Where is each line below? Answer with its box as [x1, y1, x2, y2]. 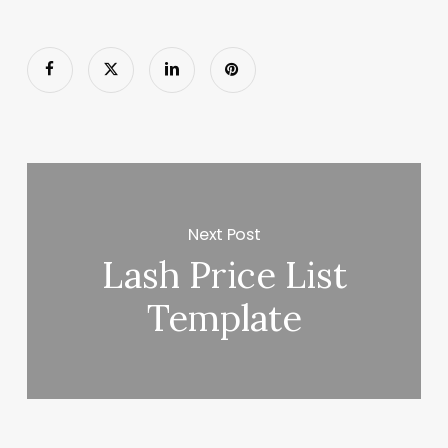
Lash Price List [101, 252, 347, 299]
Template [146, 295, 302, 342]
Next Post [188, 222, 261, 246]
